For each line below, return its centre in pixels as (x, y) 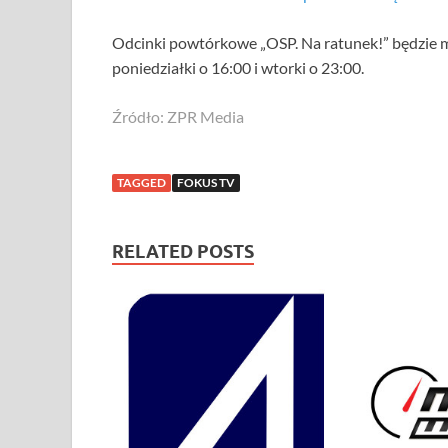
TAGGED (141, 182)
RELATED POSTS (183, 251)
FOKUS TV (206, 182)
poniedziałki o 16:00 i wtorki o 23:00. (238, 67)
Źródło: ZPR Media (178, 116)
